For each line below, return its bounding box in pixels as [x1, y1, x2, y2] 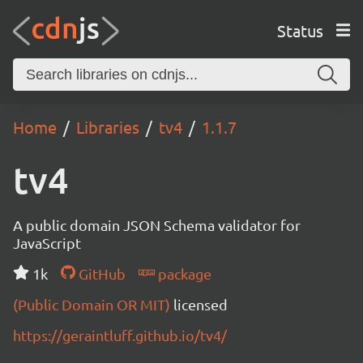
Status [276, 19, 323, 41]
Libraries [76, 117, 139, 137]
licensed [173, 296, 228, 313]
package [154, 265, 211, 282]
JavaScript [13, 234, 81, 251]
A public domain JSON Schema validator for [13, 216, 301, 233]
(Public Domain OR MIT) [13, 296, 173, 313]
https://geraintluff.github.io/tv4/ [13, 327, 227, 344]
